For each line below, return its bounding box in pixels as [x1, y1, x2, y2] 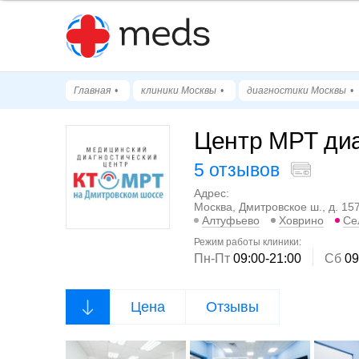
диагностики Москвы [247, 85, 346, 96]
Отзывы [206, 299, 259, 316]
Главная [74, 85, 111, 96]
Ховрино [279, 214, 324, 228]
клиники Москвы [141, 85, 216, 96]
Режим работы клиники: [194, 236, 301, 248]
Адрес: [194, 187, 229, 200]
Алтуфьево [202, 214, 260, 228]
